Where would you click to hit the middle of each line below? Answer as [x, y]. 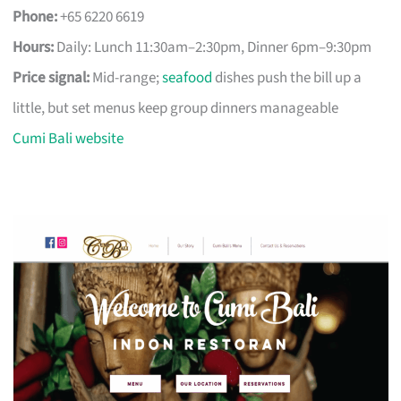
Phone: [35, 17]
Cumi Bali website [68, 138]
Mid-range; [126, 77]
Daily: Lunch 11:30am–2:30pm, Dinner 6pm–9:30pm [213, 47]
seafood [188, 77]
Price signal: [51, 77]
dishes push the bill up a [287, 77]
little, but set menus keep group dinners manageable [176, 108]
